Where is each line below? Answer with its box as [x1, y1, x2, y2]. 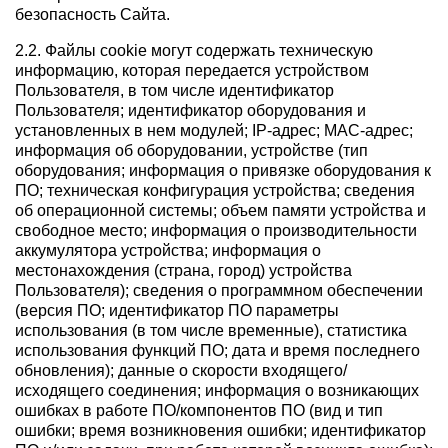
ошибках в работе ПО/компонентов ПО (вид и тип [15, 402, 383, 420]
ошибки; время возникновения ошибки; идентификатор [15, 422, 426, 440]
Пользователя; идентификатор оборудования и [15, 102, 366, 120]
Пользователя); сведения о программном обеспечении [15, 282, 423, 300]
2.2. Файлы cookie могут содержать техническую [15, 42, 373, 60]
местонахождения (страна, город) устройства [15, 262, 352, 280]
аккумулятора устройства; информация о [15, 242, 321, 260]
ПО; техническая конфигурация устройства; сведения [15, 182, 415, 200]
